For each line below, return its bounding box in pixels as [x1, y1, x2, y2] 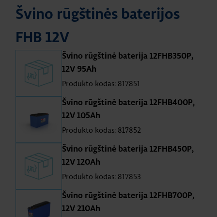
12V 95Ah [62, 65, 96, 73]
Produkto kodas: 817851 [62, 79, 140, 88]
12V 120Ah [62, 158, 100, 166]
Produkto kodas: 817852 [62, 125, 141, 135]
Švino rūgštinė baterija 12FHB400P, [62, 99, 195, 107]
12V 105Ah [62, 112, 100, 120]
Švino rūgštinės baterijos [15, 8, 180, 22]
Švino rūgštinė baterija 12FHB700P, [62, 192, 194, 200]
